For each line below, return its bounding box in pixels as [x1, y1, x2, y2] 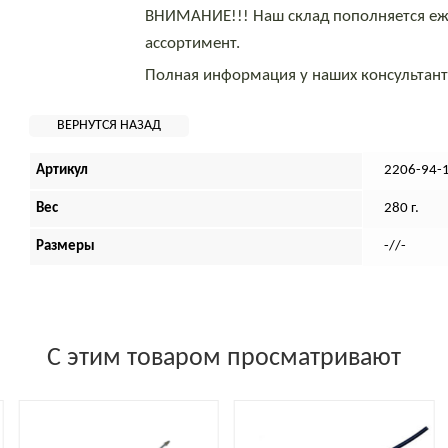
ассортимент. [145, 34, 241, 52]
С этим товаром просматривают [47, 345, 401, 371]
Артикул [35, 162, 88, 178]
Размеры [35, 238, 95, 254]
